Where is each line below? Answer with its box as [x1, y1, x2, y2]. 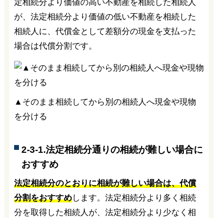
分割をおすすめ [14, 193, 72, 203]
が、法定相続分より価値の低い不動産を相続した [14, 12, 196, 22]
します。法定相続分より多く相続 [72, 193, 196, 203]
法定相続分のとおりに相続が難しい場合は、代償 [14, 179, 196, 188]
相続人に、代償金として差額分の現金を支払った [14, 27, 196, 36]
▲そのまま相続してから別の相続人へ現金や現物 [14, 97, 196, 107]
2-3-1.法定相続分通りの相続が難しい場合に [21, 144, 203, 155]
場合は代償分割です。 [14, 41, 97, 51]
